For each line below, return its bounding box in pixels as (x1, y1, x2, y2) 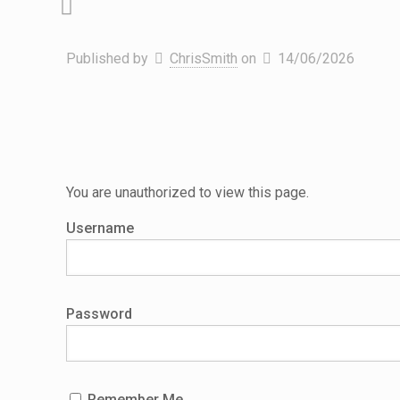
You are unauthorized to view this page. (66, 184, 310, 201)
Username (66, 220, 135, 237)
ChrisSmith (170, 50, 237, 67)
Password (66, 305, 133, 322)
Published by (66, 50, 148, 67)
